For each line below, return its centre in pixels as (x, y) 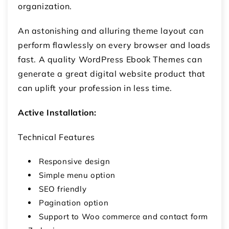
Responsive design (75, 161)
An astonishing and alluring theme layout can (111, 30)
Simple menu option (77, 175)
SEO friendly (63, 189)
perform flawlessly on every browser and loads (114, 45)
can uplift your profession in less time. (95, 88)
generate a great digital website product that (112, 73)
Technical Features (56, 137)
